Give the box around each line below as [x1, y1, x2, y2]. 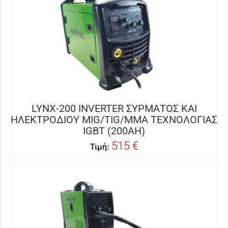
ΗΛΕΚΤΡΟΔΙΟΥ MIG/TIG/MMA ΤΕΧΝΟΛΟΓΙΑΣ [11, 113, 217, 126]
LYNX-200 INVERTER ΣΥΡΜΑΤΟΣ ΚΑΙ [31, 102, 197, 115]
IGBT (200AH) [83, 125, 145, 137]
